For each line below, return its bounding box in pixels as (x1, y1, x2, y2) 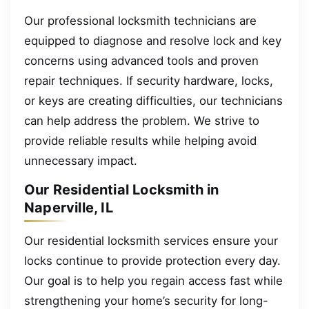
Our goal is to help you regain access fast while (24, 274, 283, 288)
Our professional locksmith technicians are (24, 14, 257, 28)
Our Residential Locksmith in (24, 181, 219, 199)
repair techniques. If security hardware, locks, (24, 74, 273, 88)
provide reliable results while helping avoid (24, 134, 257, 148)
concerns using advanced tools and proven (24, 54, 259, 68)
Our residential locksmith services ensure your (24, 234, 278, 248)
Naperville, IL (24, 199, 113, 217)
